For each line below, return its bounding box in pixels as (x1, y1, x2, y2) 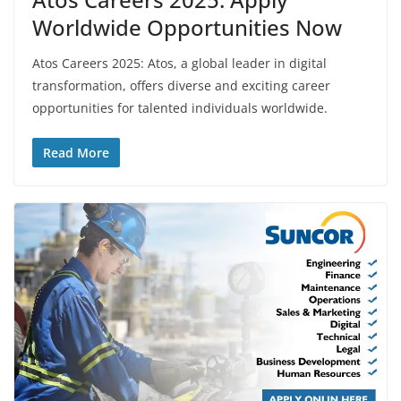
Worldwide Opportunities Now (32, 12, 342, 42)
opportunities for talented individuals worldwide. (32, 98, 328, 116)
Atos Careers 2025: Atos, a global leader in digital (32, 54, 327, 72)
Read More (43, 143, 109, 161)
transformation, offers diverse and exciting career (32, 76, 330, 94)
